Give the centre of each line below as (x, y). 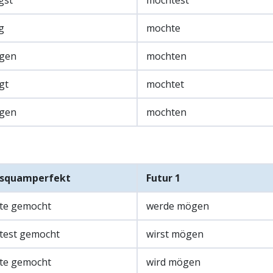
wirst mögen (175, 234)
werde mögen (177, 206)
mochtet (165, 84)
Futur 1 (163, 178)
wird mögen (173, 262)
